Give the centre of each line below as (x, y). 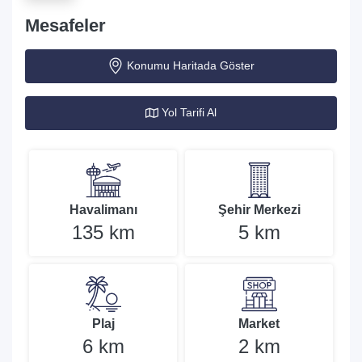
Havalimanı (103, 209)
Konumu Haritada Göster (191, 66)
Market (259, 323)
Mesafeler (65, 25)
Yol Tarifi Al (189, 113)
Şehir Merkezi (259, 209)
